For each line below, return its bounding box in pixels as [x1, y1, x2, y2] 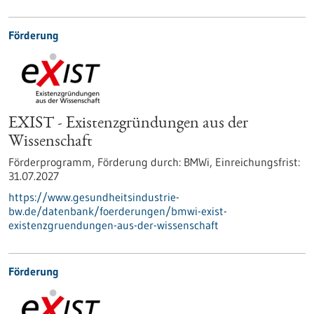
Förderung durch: [97, 155, 181, 169]
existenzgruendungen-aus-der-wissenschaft [8, 218, 219, 232]
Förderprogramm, [8, 155, 97, 169]
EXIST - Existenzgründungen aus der [8, 116, 248, 132]
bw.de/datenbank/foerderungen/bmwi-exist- [8, 204, 227, 218]
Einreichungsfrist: [215, 155, 300, 169]
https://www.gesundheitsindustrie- [8, 190, 179, 204]
